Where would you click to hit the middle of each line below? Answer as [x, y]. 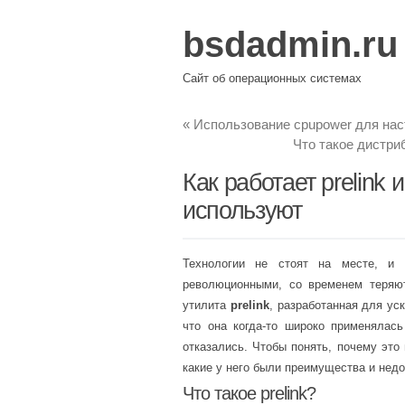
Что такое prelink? [250, 393]
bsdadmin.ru [290, 44]
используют [242, 211]
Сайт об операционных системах [272, 78]
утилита [207, 305]
